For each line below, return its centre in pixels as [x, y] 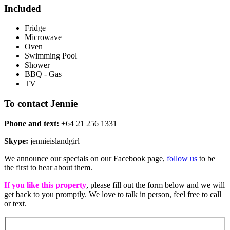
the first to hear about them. [48, 167]
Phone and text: [32, 123]
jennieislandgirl [54, 141]
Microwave [43, 37]
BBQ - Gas [43, 74]
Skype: [16, 141]
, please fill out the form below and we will [156, 185]
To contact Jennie [41, 103]
